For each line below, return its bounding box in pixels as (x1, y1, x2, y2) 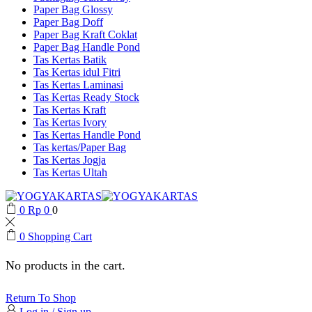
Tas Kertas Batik (33, 54, 107, 65)
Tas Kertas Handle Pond (33, 129, 141, 141)
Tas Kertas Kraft (33, 104, 106, 116)
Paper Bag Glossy (33, 3, 113, 15)
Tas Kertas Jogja (33, 154, 106, 166)
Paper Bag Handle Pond (33, 41, 140, 53)
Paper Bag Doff (33, 16, 103, 28)
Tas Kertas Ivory (33, 116, 107, 128)
